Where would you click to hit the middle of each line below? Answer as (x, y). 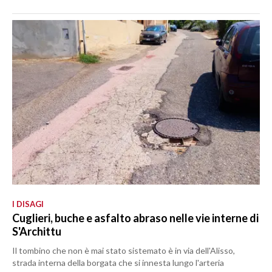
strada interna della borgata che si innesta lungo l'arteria (118, 262)
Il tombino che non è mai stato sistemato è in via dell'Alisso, (124, 250)
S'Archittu (37, 231)
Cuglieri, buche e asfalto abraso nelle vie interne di (135, 218)
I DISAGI (28, 204)
